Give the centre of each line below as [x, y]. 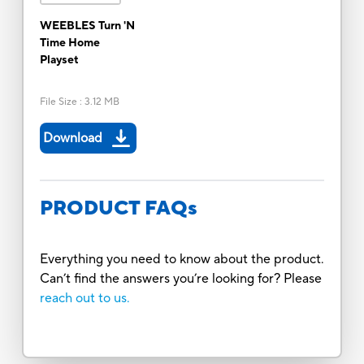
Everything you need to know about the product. [182, 259]
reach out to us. [84, 298]
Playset [59, 60]
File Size [58, 102]
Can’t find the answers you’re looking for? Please [180, 278]
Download [72, 138]
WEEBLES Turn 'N [87, 26]
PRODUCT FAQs [118, 208]
